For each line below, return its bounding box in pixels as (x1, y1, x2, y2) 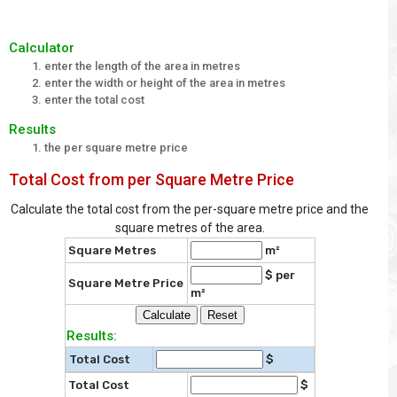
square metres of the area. (114, 221, 265, 236)
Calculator (9, 39, 74, 56)
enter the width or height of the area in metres (44, 75, 285, 90)
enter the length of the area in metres (44, 58, 240, 73)
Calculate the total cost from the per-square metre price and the (11, 202, 369, 217)
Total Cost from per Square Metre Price (9, 170, 294, 190)
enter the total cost (44, 92, 144, 106)
